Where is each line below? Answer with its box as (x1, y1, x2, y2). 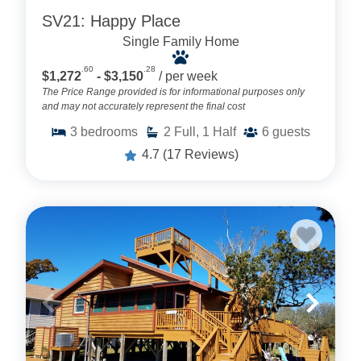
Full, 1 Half (174, 125, 236, 139)
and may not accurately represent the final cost (42, 101, 245, 113)
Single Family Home (122, 34, 239, 48)
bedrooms (81, 125, 138, 139)
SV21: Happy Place (42, 11, 180, 30)
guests (272, 125, 310, 139)
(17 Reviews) (163, 147, 239, 162)
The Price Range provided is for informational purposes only (42, 86, 305, 98)
